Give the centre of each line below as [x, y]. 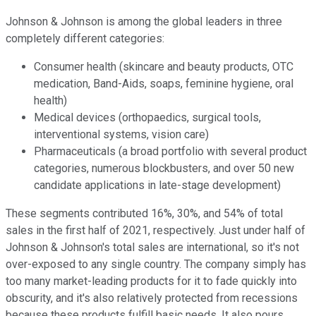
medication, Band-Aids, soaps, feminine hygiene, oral [164, 84]
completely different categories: [85, 39]
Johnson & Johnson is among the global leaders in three [144, 22]
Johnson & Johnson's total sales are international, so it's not [152, 248]
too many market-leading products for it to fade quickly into [151, 281]
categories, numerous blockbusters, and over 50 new [164, 169]
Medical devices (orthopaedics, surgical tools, [147, 118]
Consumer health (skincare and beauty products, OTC [164, 67]
